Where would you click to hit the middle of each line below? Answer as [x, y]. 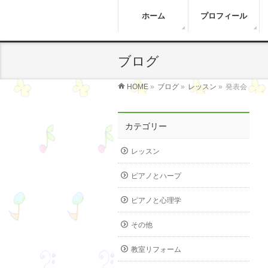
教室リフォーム [156, 249]
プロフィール [223, 16]
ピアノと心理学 [156, 200]
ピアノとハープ [156, 176]
